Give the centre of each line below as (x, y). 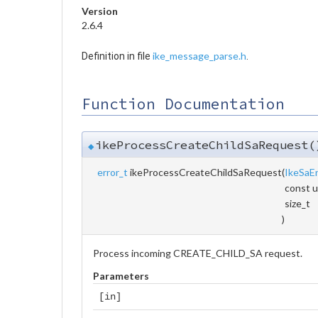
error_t (113, 172)
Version (100, 11)
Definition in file (117, 56)
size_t (298, 203)
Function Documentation (183, 104)
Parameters (121, 275)
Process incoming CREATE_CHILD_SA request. (198, 253)
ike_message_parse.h (199, 55)
